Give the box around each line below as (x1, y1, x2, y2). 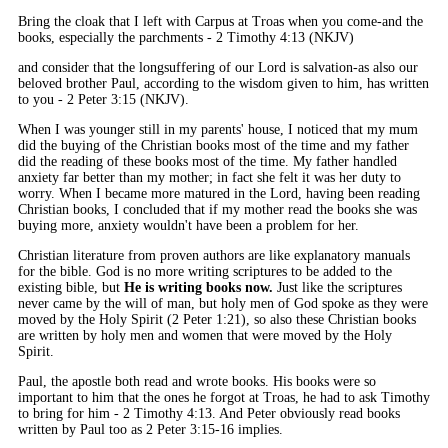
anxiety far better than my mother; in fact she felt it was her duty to (18, 169, 401, 185)
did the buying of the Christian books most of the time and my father (18, 137, 409, 153)
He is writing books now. (124, 279, 273, 295)
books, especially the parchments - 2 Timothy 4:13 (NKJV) (18, 29, 354, 45)
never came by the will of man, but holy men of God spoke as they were (18, 295, 428, 311)
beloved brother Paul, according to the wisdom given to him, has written (18, 75, 429, 91)
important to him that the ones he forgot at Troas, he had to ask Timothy (18, 389, 430, 405)
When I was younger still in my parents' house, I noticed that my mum (18, 121, 418, 137)
